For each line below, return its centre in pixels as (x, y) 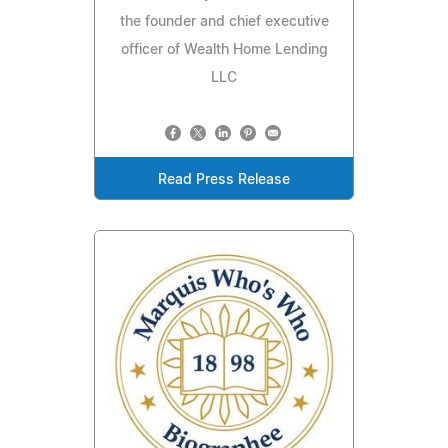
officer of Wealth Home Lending (224, 49)
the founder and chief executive (224, 21)
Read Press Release (224, 179)
